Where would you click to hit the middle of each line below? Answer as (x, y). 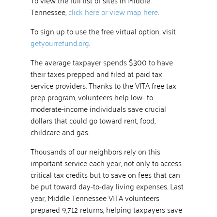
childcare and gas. (60, 132)
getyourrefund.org (60, 42)
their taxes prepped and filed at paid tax (96, 73)
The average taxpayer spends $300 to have (101, 62)
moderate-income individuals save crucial (98, 108)
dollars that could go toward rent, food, (93, 120)
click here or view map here (113, 11)
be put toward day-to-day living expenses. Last (107, 186)
